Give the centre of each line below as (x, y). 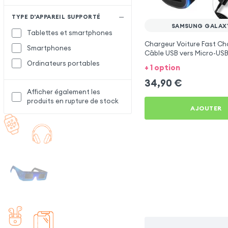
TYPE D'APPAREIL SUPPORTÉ (56, 17)
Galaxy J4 (161, 72)
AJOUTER (206, 108)
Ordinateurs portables (64, 63)
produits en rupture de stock (73, 101)
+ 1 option (162, 68)
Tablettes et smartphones (70, 33)
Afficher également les (64, 92)
